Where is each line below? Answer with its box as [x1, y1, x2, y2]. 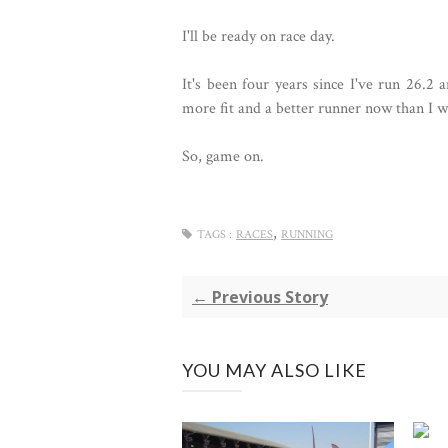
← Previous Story [192, 286, 328, 308]
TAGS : [197, 227, 232, 242]
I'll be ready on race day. [182, 26, 335, 47]
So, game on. [182, 146, 264, 167]
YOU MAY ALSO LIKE [182, 359, 367, 381]
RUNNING [281, 227, 333, 242]
